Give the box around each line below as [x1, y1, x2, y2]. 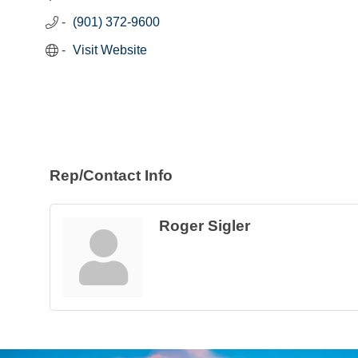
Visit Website [73, 43, 147, 58]
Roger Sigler [159, 217, 250, 234]
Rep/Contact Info [50, 166, 173, 184]
